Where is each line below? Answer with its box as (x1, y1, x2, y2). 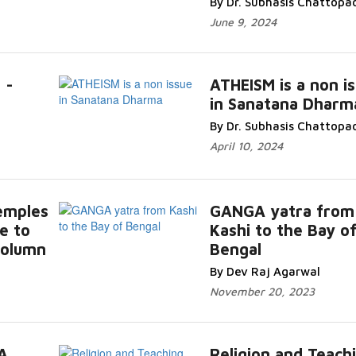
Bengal (209, 240, 261, 258)
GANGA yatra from (209, 202, 354, 220)
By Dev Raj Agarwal (209, 265, 320, 278)
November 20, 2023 (209, 284, 315, 298)
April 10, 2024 (209, 139, 283, 153)
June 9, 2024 (209, 15, 277, 29)
